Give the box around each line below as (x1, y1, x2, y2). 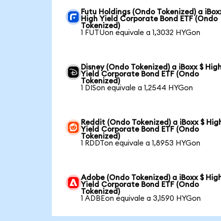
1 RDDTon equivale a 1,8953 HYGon (81, 140, 201, 147)
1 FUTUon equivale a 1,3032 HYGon (81, 29, 201, 37)
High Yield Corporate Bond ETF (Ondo (81, 15, 218, 23)
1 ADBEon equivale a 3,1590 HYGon (81, 195, 201, 202)
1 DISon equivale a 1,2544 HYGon (81, 84, 193, 92)
